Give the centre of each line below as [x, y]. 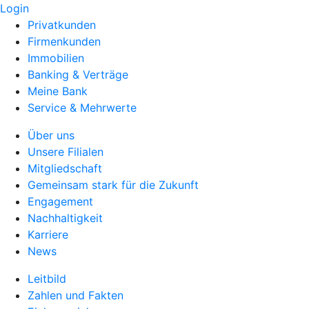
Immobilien [56, 58]
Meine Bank [58, 91]
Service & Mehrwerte [82, 108]
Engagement [60, 201]
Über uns [51, 135]
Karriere [48, 235]
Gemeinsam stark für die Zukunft [113, 185]
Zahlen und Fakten [76, 295]
